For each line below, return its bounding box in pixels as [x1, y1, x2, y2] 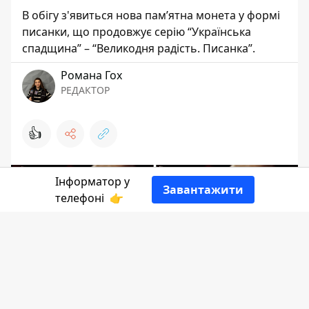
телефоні [54, 190, 107, 206]
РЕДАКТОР [61, 83, 110, 97]
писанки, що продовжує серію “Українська [22, 24, 251, 39]
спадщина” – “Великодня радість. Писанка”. [22, 41, 255, 56]
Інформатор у [54, 174, 130, 189]
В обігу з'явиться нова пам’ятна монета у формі [22, 8, 280, 23]
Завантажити [162, 182, 243, 197]
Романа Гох [61, 68, 122, 83]
